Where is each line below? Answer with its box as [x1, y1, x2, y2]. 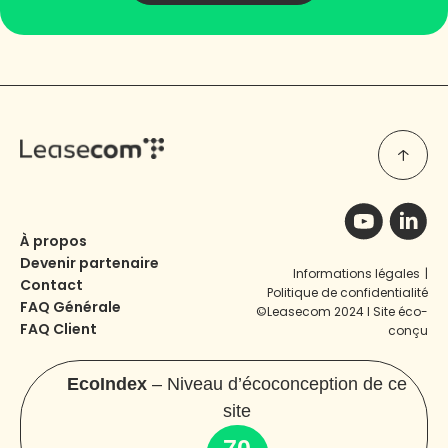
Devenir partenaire [20, 253, 159, 274]
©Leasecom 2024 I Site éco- [256, 303, 428, 321]
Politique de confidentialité [267, 284, 428, 302]
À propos [20, 231, 87, 252]
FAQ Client [20, 319, 97, 340]
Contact [20, 275, 83, 296]
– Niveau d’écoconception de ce [147, 374, 408, 395]
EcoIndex [67, 374, 148, 395]
